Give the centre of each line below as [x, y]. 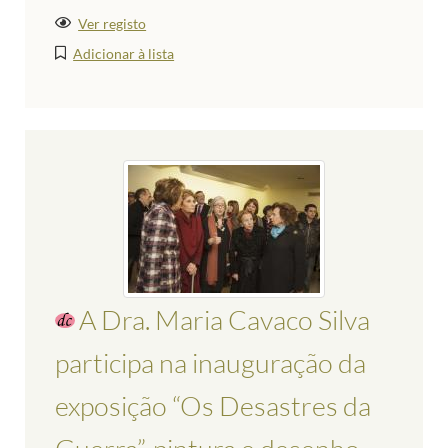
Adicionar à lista [124, 54]
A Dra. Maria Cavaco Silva [224, 320]
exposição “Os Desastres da [213, 406]
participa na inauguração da [210, 363]
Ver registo [112, 24]
